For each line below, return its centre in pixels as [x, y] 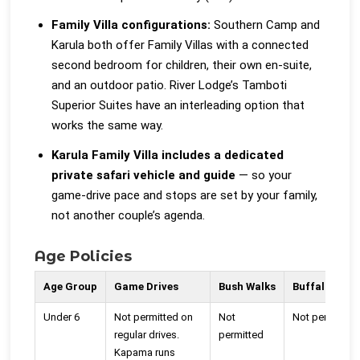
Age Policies [84, 257]
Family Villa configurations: [131, 25]
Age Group [71, 287]
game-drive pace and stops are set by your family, [185, 195]
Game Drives [147, 287]
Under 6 [62, 317]
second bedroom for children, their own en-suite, [182, 65]
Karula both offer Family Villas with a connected [180, 45]
